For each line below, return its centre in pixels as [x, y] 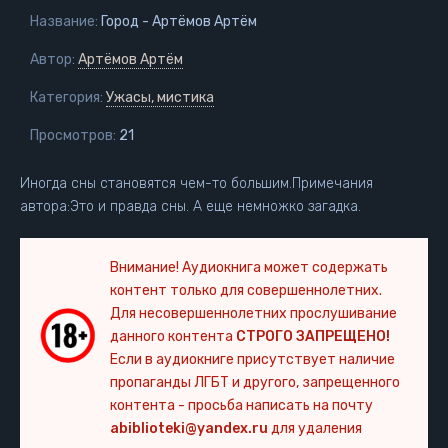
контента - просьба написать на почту [241, 405]
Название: [64, 21]
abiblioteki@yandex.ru [189, 428]
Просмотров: [73, 135]
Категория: [66, 97]
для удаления [315, 428]
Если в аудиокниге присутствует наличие [252, 359]
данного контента [173, 336]
